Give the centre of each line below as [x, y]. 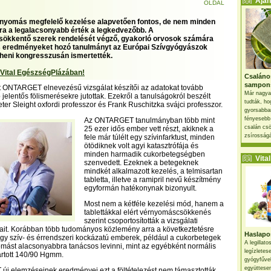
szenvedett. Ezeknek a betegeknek [141, 163]
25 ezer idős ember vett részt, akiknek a [149, 129]
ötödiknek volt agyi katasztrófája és [141, 146]
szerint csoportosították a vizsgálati [141, 221]
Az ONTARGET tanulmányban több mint [149, 120]
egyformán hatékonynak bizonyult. [140, 188]
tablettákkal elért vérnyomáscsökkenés [148, 212]
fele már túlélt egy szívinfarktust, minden [149, 137]
